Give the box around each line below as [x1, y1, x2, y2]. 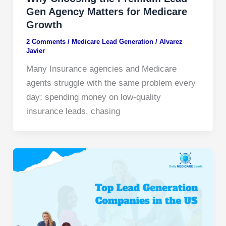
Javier [26, 46, 45, 54]
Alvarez [159, 37, 183, 45]
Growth [26, 19, 62, 30]
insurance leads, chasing [26, 106, 120, 116]
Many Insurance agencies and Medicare [26, 64, 177, 74]
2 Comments [26, 37, 66, 45]
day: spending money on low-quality [26, 92, 161, 102]
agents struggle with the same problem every [26, 78, 196, 88]
